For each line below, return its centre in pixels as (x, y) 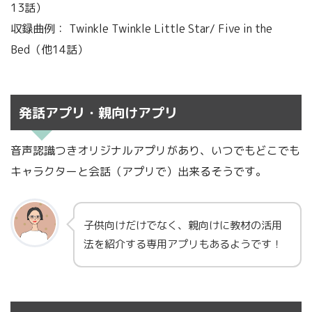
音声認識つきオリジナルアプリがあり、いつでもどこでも (155, 150)
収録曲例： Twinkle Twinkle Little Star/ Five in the (141, 29)
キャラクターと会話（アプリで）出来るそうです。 (139, 171)
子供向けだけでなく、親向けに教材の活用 (183, 225)
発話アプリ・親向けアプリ (98, 112)
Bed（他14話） (49, 50)
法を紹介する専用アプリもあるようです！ (183, 244)
